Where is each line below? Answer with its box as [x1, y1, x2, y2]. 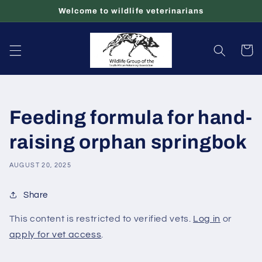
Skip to [18, 4, 50, 13]
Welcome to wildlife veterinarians [58, 6, 204, 15]
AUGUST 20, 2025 [9, 161, 72, 168]
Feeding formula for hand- [9, 107, 253, 129]
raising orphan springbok [9, 132, 247, 153]
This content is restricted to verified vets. [9, 214, 194, 224]
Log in [193, 214, 220, 224]
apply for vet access [9, 230, 102, 240]
